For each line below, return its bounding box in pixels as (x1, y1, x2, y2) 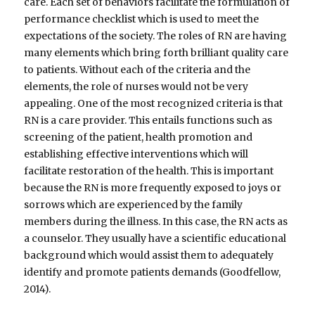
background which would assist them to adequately (24, 249, 274, 262)
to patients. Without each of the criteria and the (24, 63, 251, 77)
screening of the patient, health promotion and (24, 131, 253, 144)
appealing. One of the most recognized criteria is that (24, 97, 283, 110)
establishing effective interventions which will (24, 148, 249, 161)
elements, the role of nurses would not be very (24, 80, 249, 94)
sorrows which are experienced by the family (24, 198, 243, 212)
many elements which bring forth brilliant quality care (24, 46, 289, 60)
